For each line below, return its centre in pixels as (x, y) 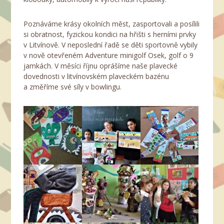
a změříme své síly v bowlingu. (73, 87)
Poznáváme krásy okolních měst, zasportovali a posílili (112, 24)
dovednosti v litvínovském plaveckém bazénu (96, 76)
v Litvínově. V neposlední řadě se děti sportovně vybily (111, 45)
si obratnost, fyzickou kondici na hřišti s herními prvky (110, 34)
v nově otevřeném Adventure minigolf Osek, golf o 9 (109, 55)
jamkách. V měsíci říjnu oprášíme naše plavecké (101, 66)
